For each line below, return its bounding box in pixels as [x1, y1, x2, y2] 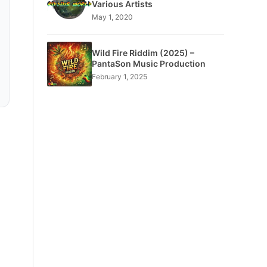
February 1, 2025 [91, 72, 147, 81]
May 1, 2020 [91, 12, 133, 21]
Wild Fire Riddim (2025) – [91, 47, 194, 58]
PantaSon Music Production [91, 58, 206, 69]
